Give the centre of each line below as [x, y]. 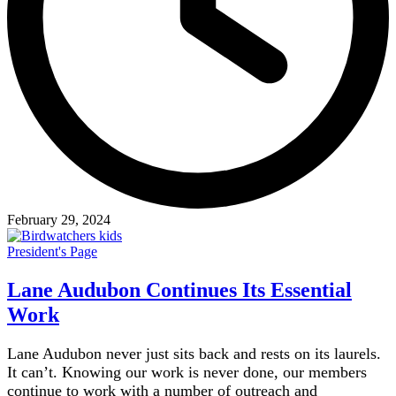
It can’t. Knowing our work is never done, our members [187, 372]
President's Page [52, 251]
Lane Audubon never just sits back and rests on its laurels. [194, 353]
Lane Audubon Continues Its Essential [179, 289]
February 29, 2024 [59, 219]
